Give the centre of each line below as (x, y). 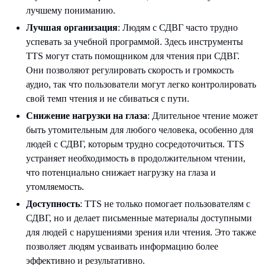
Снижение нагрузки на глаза (87, 116)
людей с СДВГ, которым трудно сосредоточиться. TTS (135, 144)
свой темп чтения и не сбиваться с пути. (108, 99)
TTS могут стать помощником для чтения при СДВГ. (133, 56)
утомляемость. (55, 187)
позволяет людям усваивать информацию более (122, 247)
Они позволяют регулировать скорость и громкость (130, 70)
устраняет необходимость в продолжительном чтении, (136, 159)
